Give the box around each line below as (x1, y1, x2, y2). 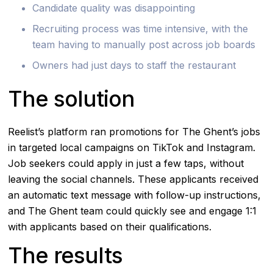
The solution (8, 85, 135, 113)
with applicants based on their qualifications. (8, 221, 212, 233)
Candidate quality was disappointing (32, 2, 196, 15)
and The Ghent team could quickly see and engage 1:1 (8, 205, 257, 218)
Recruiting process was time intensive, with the (32, 23, 249, 35)
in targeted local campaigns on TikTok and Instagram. (8, 141, 256, 154)
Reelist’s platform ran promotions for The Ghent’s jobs (8, 126, 261, 138)
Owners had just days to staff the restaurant (32, 59, 236, 72)
